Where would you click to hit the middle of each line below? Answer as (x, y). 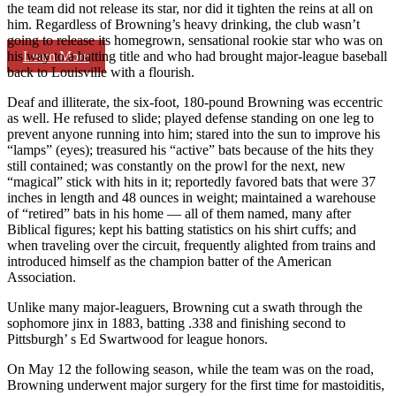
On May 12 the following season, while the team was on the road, (190, 369)
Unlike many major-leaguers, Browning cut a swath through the (185, 307)
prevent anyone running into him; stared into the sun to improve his (194, 133)
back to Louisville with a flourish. (101, 72)
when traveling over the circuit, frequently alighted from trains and (191, 245)
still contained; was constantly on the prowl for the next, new (176, 165)
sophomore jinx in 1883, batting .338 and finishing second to (176, 323)
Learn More (56, 56)
